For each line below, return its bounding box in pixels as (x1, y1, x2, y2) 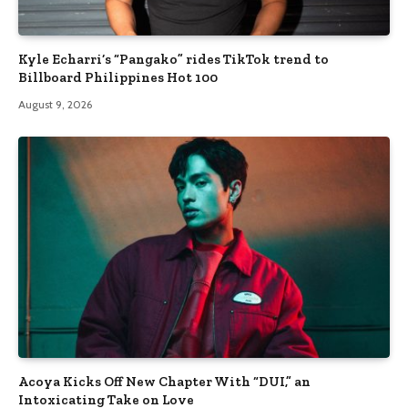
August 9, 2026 (18, 97, 92, 112)
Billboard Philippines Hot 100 (18, 69, 218, 87)
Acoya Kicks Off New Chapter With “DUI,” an (18, 373, 311, 390)
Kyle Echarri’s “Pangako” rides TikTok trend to (18, 51, 329, 68)
